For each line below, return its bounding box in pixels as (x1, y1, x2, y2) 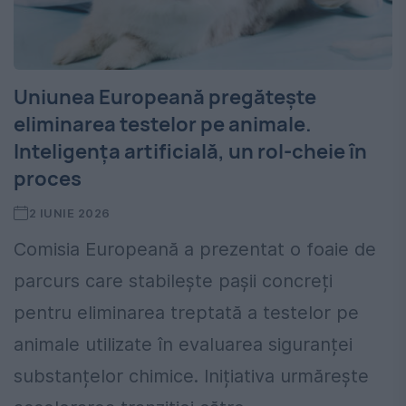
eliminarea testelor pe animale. (14, 111, 312, 139)
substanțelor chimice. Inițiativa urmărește (14, 365, 369, 388)
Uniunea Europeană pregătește (14, 83, 316, 111)
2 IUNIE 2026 (28, 206, 111, 221)
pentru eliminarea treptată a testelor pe (14, 302, 359, 324)
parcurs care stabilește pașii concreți (14, 270, 333, 293)
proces (14, 165, 82, 193)
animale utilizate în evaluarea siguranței (14, 333, 353, 356)
